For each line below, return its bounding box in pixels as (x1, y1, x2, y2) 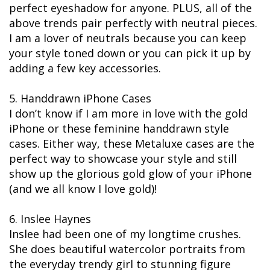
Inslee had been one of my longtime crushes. (9, 227, 241, 242)
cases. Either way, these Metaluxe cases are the (9, 136, 254, 151)
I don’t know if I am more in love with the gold (9, 106, 248, 121)
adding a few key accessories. (9, 61, 161, 76)
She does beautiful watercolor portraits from (9, 242, 245, 257)
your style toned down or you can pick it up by (9, 46, 251, 61)
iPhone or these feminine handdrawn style (9, 121, 229, 136)
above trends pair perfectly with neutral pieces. (9, 16, 257, 31)
